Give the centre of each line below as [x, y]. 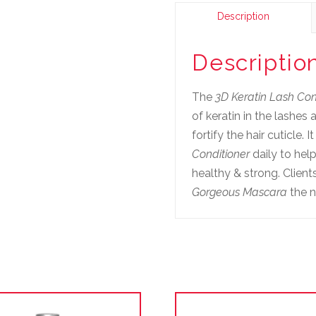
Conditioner [221, 154]
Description [244, 17]
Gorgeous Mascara [240, 192]
